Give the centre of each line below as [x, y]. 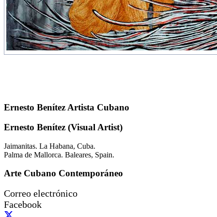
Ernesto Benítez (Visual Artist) [63, 127]
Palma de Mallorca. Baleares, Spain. [59, 155]
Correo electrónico [41, 194]
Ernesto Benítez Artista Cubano [67, 108]
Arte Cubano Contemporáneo [63, 173]
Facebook [23, 205]
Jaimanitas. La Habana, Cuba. [50, 146]
